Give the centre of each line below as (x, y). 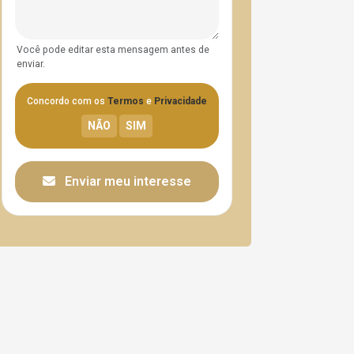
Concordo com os (67, 101)
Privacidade (181, 101)
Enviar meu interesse (126, 181)
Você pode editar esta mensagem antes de (113, 50)
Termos (126, 101)
